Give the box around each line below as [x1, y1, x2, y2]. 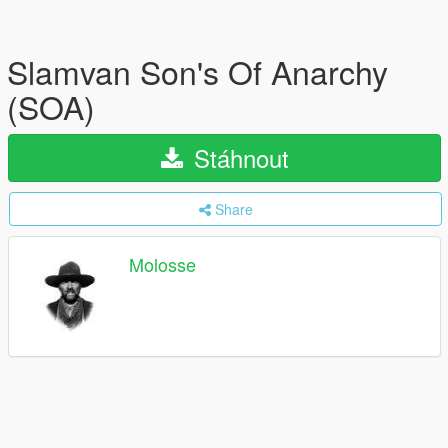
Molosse [129, 251, 196, 278]
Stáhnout [186, 140, 289, 175]
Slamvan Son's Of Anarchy [7, 48, 388, 94]
